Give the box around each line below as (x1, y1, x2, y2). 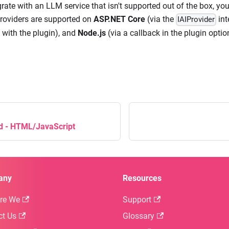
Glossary (123, 211, 154, 221)
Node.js (78, 28, 106, 38)
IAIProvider (177, 15, 215, 25)
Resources (123, 173, 162, 183)
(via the (145, 14, 176, 25)
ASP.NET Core (94, 14, 145, 25)
